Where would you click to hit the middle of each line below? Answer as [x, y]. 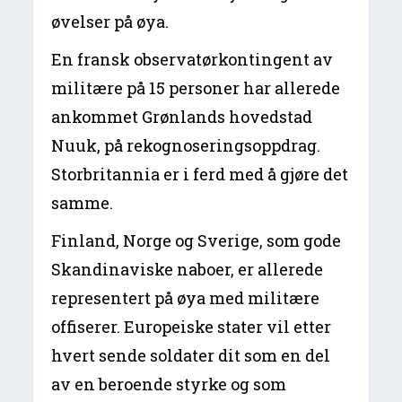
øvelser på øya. [114, 22]
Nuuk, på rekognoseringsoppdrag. [186, 146]
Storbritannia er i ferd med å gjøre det [200, 175]
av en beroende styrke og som [169, 385]
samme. [83, 203]
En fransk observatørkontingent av [192, 60]
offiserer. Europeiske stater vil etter [192, 327]
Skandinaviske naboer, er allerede [188, 270]
